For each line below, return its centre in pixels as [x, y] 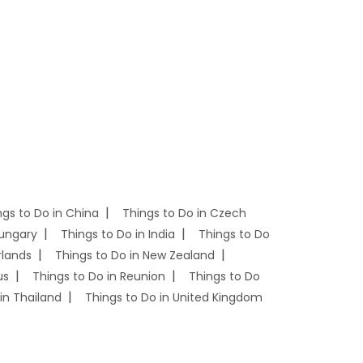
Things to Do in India [118, 234]
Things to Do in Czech [184, 213]
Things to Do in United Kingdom [174, 297]
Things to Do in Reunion [99, 276]
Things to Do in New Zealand [135, 255]
